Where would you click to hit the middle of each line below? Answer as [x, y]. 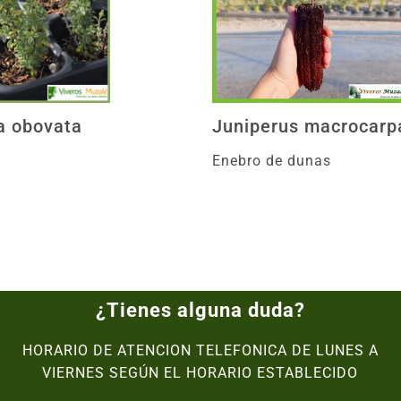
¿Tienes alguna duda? [200, 310]
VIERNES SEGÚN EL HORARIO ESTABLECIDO [200, 373]
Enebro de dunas [271, 161]
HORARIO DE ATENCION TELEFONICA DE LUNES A [200, 350]
